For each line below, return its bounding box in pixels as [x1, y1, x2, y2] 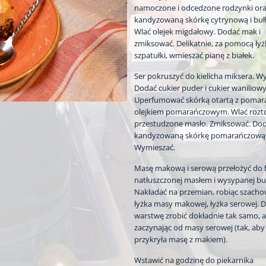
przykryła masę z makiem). [134, 233, 227, 245]
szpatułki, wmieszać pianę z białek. [134, 49, 254, 61]
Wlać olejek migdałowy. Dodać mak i [134, 26, 261, 37]
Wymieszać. [134, 141, 175, 153]
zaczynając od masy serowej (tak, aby [134, 221, 265, 233]
